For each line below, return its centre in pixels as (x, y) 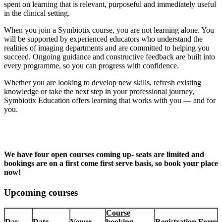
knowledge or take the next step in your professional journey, (99, 91)
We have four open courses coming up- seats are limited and (104, 154)
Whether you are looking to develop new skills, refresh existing (103, 82)
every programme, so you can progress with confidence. (91, 65)
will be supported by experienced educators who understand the (103, 39)
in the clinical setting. (37, 13)
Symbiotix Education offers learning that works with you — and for (110, 100)
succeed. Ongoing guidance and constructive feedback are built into (110, 56)
